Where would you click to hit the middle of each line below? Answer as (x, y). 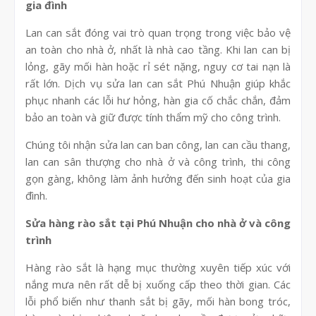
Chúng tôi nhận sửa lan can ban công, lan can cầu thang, (158, 145)
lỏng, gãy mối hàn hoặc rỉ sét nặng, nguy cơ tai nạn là (158, 67)
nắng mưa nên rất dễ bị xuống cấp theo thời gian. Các (158, 285)
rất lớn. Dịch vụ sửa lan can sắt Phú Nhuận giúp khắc (158, 84)
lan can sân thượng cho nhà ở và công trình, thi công (158, 162)
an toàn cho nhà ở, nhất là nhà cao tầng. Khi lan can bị (158, 50)
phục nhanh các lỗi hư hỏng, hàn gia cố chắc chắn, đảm (158, 101)
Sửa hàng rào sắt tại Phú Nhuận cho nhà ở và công (158, 223)
